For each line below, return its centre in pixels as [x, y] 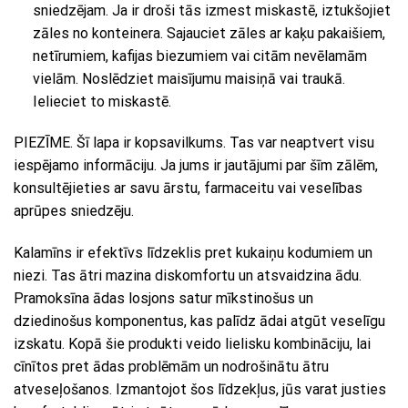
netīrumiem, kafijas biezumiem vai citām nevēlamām [199, 56]
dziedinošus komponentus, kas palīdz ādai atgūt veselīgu [199, 321]
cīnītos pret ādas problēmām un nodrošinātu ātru [171, 367]
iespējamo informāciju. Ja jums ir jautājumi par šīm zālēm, [196, 166]
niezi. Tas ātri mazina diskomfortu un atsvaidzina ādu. [188, 276]
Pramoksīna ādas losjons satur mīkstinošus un [163, 299]
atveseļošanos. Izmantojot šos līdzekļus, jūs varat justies [200, 390]
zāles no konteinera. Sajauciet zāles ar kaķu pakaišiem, [209, 33]
